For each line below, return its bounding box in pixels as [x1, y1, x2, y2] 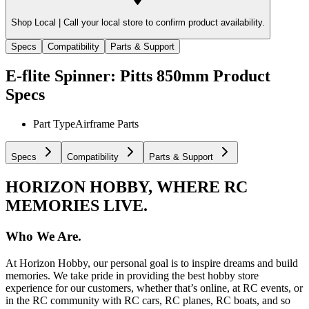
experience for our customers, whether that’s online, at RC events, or [6, 281, 303, 294]
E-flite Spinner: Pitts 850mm [6, 67, 209, 86]
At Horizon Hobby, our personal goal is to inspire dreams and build [6, 257, 298, 269]
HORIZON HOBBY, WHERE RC [6, 178, 248, 197]
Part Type [33, 118, 75, 130]
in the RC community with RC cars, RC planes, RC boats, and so [6, 294, 290, 306]
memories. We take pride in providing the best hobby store [6, 269, 259, 281]
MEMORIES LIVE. [6, 197, 148, 215]
